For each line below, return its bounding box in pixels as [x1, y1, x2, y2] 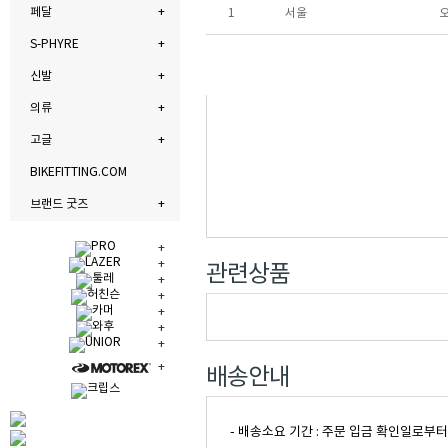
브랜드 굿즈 [30, 198, 88, 211]
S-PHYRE [30, 38, 79, 51]
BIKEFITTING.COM [30, 166, 127, 179]
